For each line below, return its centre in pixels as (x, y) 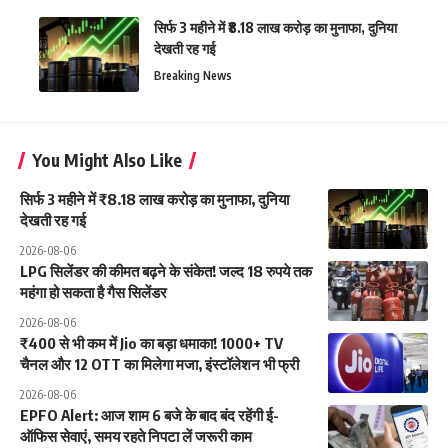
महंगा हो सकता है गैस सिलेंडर (93, 291)
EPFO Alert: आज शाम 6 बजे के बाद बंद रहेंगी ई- (149, 414)
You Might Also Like (107, 159)
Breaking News (193, 75)
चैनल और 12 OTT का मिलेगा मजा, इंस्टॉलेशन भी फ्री (159, 363)
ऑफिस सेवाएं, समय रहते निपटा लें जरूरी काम (136, 435)
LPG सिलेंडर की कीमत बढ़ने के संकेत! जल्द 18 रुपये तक (166, 270)
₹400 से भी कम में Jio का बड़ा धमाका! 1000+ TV (151, 342)
